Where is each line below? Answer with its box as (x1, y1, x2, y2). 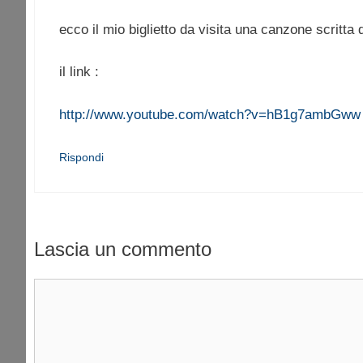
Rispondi (59, 151, 104, 164)
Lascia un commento (34, 237, 211, 260)
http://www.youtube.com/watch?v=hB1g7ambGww (59, 106, 361, 122)
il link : (59, 64, 99, 80)
